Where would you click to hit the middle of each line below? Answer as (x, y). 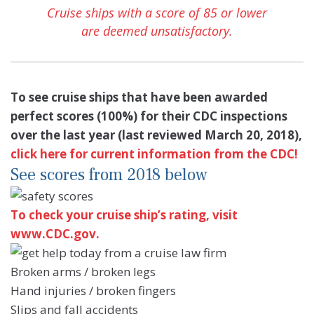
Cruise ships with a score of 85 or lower (157, 13)
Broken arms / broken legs (83, 272)
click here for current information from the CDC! (154, 154)
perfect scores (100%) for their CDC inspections (149, 116)
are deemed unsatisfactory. (157, 31)
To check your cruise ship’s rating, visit (124, 215)
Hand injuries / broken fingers (93, 291)
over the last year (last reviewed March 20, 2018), (156, 135)
